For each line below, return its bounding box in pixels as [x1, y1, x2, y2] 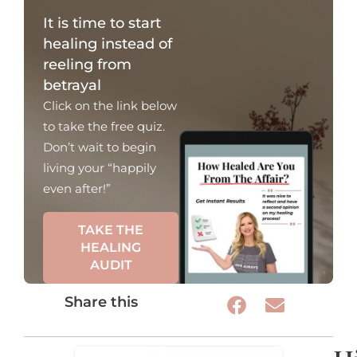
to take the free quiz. [43, 118, 165, 134]
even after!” [43, 180, 111, 196]
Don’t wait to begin [43, 139, 156, 155]
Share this [65, 292, 138, 311]
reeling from [43, 55, 131, 73]
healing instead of [43, 34, 172, 53]
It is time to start [43, 14, 161, 32]
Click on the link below [43, 97, 177, 113]
